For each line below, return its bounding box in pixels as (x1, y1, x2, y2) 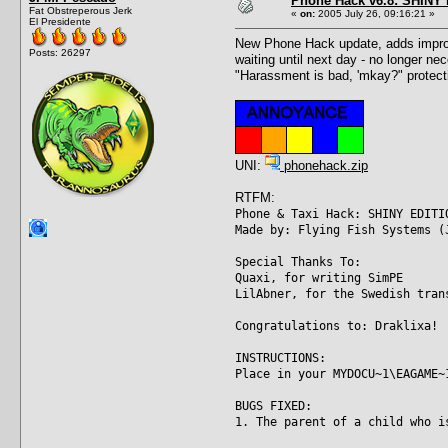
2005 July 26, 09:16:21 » (315, 7, 435, 19)
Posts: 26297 (29, 46, 91, 58)
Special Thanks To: (235, 254, 361, 269)
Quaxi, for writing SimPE (235, 270, 403, 285)
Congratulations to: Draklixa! (235, 318, 438, 333)
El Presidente (29, 15, 91, 27)
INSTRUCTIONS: (235, 350, 326, 365)
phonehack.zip (280, 157, 368, 173)
